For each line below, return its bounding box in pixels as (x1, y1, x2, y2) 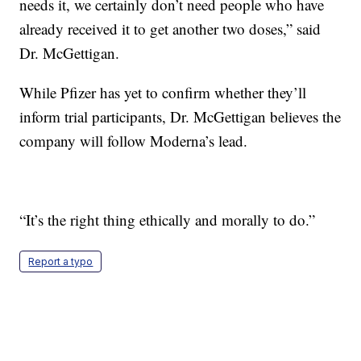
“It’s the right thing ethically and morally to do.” (19, 210, 316, 230)
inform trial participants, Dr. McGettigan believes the (19, 106, 342, 127)
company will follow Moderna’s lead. (19, 131, 248, 151)
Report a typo (28, 255, 93, 268)
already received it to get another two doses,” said (19, 19, 322, 39)
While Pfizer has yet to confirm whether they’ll (19, 82, 307, 103)
